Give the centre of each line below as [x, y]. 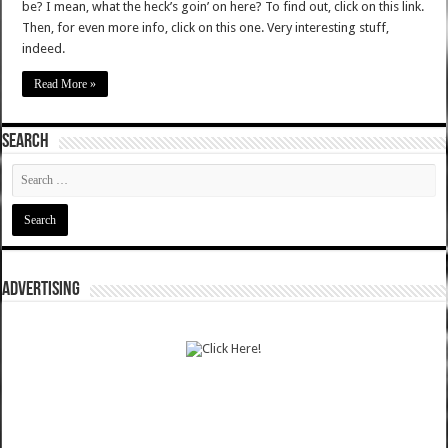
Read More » [65, 84]
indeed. [47, 49]
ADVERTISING [41, 290]
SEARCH [26, 142]
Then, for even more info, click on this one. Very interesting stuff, [206, 28]
